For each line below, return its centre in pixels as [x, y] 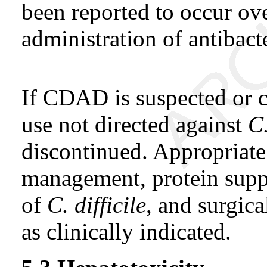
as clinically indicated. [126, 231]
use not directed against [135, 124]
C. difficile [97, 204]
